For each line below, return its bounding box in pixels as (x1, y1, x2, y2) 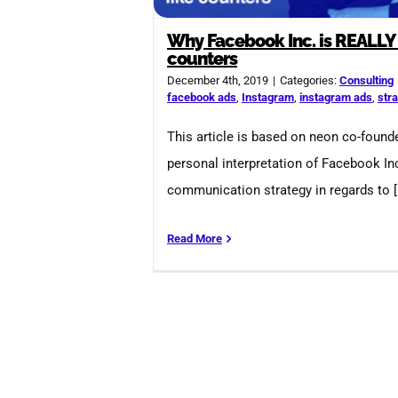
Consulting (339, 74, 394, 88)
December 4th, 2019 (167, 74, 268, 88)
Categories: (280, 74, 339, 88)
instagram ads (299, 91, 372, 105)
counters (167, 48, 237, 70)
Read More (167, 232, 222, 246)
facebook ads (167, 91, 236, 105)
